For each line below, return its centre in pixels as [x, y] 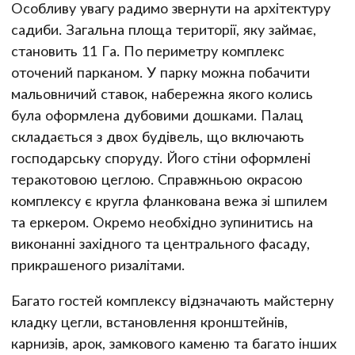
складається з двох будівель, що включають [158, 136]
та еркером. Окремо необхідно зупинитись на [162, 221]
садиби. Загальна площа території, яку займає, [164, 29]
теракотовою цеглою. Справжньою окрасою [157, 179]
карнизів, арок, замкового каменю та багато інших [174, 343]
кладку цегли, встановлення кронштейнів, [149, 321]
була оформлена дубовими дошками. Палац [157, 115]
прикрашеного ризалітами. [98, 264]
